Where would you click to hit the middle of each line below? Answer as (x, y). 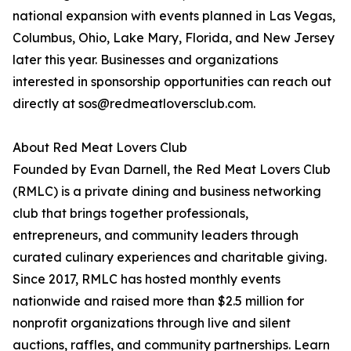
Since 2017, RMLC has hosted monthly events (147, 279)
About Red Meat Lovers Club (100, 148)
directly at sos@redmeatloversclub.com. (134, 104)
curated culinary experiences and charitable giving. (170, 257)
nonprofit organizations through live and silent (152, 323)
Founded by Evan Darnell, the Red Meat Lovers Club (172, 170)
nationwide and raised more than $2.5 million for (158, 301)
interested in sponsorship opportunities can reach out (172, 82)
